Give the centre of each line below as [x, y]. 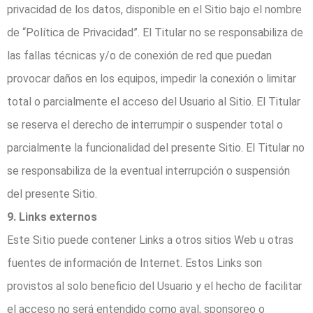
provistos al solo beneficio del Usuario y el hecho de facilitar [154, 286]
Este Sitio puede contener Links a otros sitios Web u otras [150, 240]
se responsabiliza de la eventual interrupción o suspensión [148, 171]
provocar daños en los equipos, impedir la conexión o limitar [152, 79]
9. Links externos [52, 217]
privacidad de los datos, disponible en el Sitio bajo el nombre [154, 10]
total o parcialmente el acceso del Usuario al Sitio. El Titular [154, 102]
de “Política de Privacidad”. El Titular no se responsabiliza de [155, 33]
